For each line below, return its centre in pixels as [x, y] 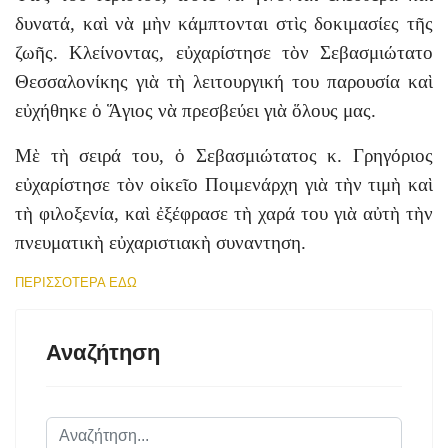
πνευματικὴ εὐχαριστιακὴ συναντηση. [163, 242]
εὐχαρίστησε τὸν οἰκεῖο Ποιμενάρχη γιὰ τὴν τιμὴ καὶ [224, 184]
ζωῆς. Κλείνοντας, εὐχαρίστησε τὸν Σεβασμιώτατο [224, 52]
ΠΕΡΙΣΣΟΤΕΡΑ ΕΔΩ [76, 282]
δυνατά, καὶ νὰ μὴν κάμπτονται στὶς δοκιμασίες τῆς [224, 23]
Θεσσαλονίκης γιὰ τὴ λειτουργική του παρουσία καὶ [224, 81]
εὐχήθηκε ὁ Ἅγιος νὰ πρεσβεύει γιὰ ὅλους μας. [195, 110]
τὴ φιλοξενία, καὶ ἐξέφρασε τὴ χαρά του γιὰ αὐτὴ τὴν [224, 213]
